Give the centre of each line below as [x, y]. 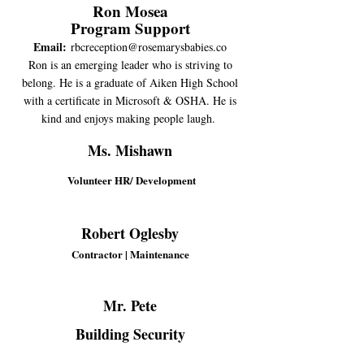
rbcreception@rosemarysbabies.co [149, 47]
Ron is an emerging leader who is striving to [130, 65]
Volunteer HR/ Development [130, 180]
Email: [50, 47]
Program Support [130, 28]
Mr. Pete [130, 305]
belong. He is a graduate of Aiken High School [130, 82]
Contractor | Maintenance [130, 254]
